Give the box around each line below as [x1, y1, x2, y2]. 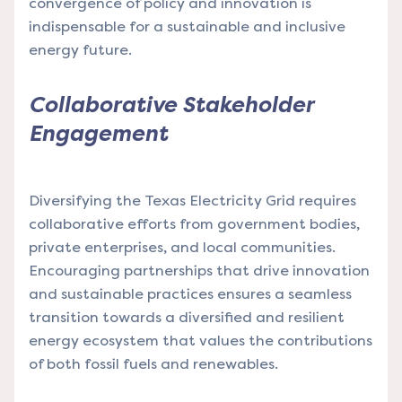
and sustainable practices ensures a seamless [29, 285, 352, 303]
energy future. [29, 41, 132, 59]
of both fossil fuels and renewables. [29, 355, 278, 373]
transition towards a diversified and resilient [29, 309, 345, 327]
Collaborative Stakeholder [29, 92, 313, 118]
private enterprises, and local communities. [29, 239, 336, 257]
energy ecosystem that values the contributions [29, 332, 372, 350]
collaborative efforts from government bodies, [29, 215, 360, 233]
